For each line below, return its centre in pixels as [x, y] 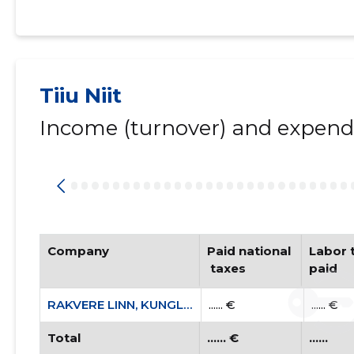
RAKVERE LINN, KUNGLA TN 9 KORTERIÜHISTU [187, 305]
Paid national [249, 251]
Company [78, 251]
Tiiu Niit [80, 96]
